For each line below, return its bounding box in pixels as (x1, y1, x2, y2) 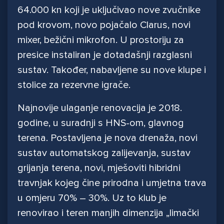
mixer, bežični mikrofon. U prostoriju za (17, 34, 184, 46)
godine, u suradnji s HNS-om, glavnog (17, 117, 184, 129)
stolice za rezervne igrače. (17, 79, 130, 91)
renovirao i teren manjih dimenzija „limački (17, 207, 199, 219)
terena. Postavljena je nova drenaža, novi (17, 132, 197, 144)
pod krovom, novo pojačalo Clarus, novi (17, 19, 190, 31)
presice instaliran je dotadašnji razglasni (17, 49, 192, 61)
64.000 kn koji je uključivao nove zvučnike (17, 4, 200, 16)
